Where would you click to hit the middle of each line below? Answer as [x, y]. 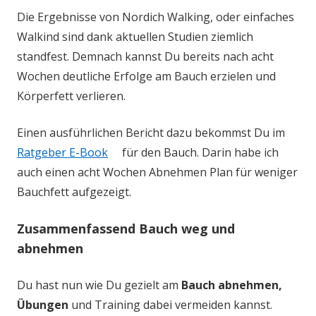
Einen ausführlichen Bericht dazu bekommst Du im [151, 133]
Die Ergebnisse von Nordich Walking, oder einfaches [156, 17]
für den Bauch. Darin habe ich [199, 152]
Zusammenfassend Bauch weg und [126, 229]
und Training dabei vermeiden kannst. [170, 305]
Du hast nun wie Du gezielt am [99, 285]
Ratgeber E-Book [62, 152]
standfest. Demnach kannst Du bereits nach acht [145, 56]
